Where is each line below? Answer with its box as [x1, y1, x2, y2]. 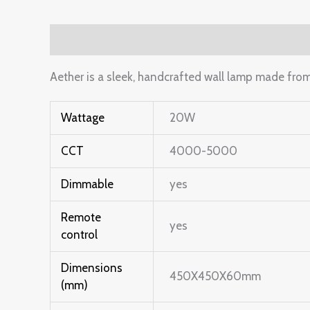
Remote [61, 210, 102, 224]
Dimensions [61, 260, 123, 275]
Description [50, 33, 111, 47]
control [61, 227, 98, 241]
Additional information [126, 33, 246, 47]
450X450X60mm [169, 268, 261, 283]
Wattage [61, 110, 105, 125]
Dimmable [61, 176, 114, 191]
